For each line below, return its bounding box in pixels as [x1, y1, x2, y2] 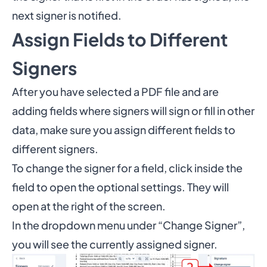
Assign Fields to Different [12, 28, 228, 51]
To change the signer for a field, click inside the [12, 161, 243, 175]
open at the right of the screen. [12, 199, 166, 213]
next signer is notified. [12, 8, 122, 22]
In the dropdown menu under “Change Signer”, [12, 218, 245, 232]
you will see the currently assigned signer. [12, 237, 218, 251]
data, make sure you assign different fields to [12, 123, 235, 136]
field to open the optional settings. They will [12, 180, 229, 194]
